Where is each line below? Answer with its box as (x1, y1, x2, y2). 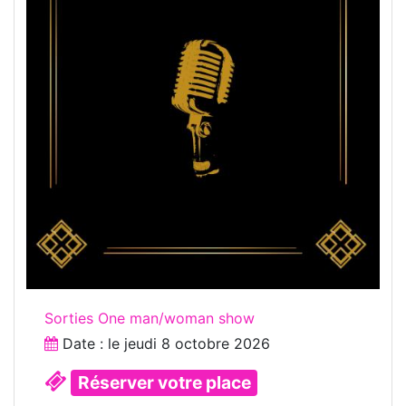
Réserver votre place (77, 372, 251, 394)
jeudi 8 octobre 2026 (124, 334, 270, 353)
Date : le (58, 334, 124, 353)
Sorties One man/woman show (44, 309, 255, 328)
